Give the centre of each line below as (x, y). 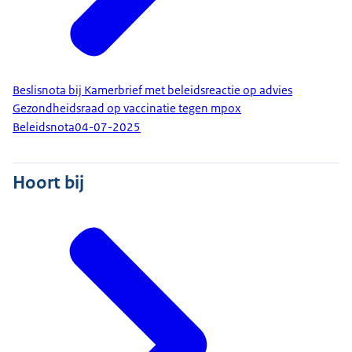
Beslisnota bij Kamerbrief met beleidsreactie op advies (152, 90)
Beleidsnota (44, 128)
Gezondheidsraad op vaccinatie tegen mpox (127, 108)
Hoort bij (48, 182)
